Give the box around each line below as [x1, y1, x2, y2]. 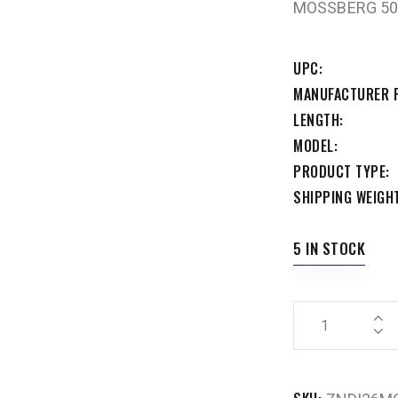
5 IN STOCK [293, 236, 365, 259]
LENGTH [293, 108, 339, 131]
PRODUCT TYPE [293, 160, 386, 182]
